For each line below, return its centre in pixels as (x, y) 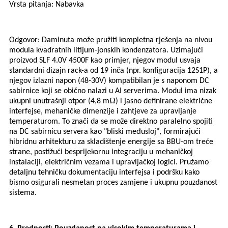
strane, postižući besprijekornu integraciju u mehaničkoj (101, 152)
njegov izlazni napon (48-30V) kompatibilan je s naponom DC (109, 81)
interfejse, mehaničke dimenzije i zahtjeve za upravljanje (103, 112)
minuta (63, 40)
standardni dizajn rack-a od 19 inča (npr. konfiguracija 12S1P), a (113, 71)
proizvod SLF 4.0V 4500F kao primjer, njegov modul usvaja (105, 61)
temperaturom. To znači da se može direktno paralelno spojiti (111, 122)
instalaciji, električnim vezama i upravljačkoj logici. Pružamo (109, 163)
